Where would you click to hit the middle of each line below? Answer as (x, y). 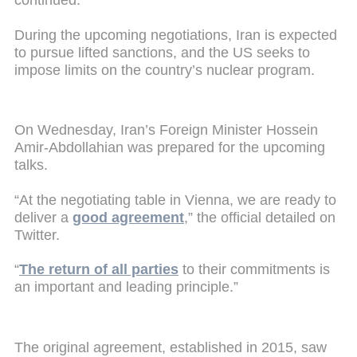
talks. (31, 165)
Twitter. (37, 235)
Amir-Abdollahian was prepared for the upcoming (170, 148)
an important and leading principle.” (126, 287)
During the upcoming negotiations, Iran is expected (176, 35)
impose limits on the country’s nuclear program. (165, 70)
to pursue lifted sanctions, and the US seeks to (162, 52)
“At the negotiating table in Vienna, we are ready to (175, 200)
